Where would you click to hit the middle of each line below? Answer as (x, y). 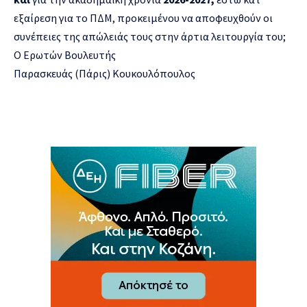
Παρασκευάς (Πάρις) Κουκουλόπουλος (105, 73)
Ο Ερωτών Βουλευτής (65, 54)
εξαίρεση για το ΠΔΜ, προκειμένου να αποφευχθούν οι (143, 17)
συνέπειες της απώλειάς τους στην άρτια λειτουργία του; (150, 36)
